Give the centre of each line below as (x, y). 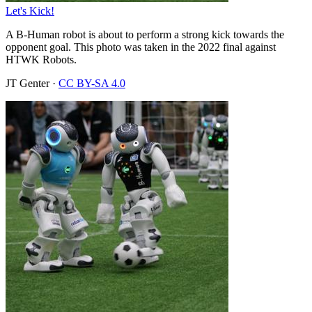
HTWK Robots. (41, 59)
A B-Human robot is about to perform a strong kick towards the (145, 34)
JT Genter (28, 83)
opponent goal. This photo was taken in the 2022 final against (141, 47)
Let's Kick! (30, 10)
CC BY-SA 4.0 (92, 83)
